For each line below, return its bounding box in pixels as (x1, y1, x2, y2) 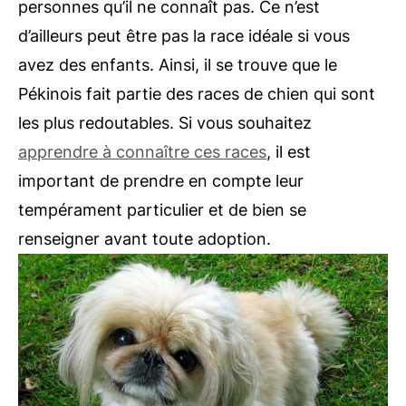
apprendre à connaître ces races (18, 142, 266, 161)
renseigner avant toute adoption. (18, 229, 271, 248)
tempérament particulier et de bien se (18, 200, 306, 219)
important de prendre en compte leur (18, 171, 304, 190)
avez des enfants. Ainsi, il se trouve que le (18, 55, 337, 74)
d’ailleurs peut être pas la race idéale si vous (18, 26, 350, 45)
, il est (266, 142, 311, 161)
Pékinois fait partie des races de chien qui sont (18, 84, 375, 103)
